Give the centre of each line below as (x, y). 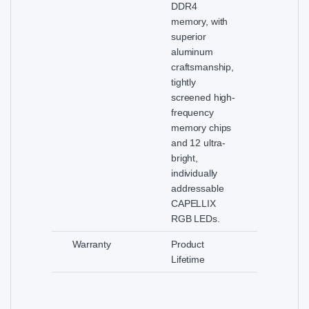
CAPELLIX (193, 204)
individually (195, 173)
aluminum (192, 52)
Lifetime (188, 260)
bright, (185, 158)
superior (189, 37)
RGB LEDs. (196, 219)
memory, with (200, 22)
